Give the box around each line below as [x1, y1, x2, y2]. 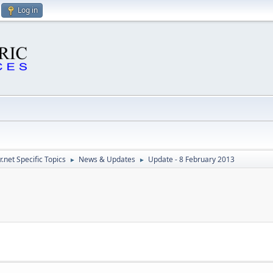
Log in [18, 5, 38, 15]
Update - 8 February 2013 [148, 154, 235, 165]
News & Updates [79, 154, 135, 165]
